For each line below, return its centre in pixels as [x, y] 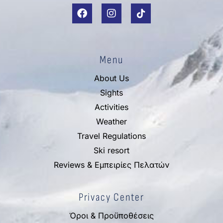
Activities [111, 107]
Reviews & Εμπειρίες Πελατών [111, 165]
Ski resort [111, 150]
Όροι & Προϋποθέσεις [111, 216]
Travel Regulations [111, 136]
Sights [111, 92]
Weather [111, 121]
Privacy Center [111, 198]
